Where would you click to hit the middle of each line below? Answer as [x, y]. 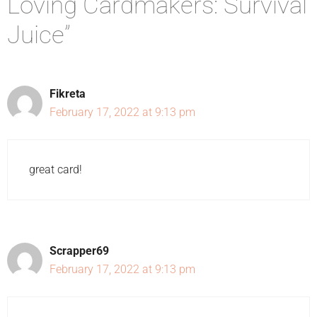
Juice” [39, 35]
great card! [56, 169]
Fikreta [68, 93]
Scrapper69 [79, 250]
